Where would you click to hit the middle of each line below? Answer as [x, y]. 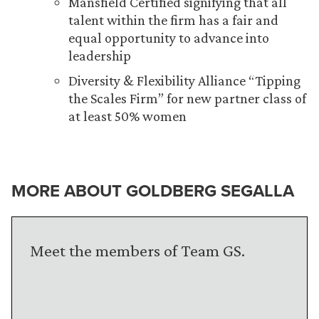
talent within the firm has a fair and [173, 20]
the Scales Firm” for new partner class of [187, 98]
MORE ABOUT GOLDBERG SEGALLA [153, 190]
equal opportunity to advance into [169, 38]
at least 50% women [127, 116]
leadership [100, 56]
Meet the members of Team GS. [137, 250]
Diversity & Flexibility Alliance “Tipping [184, 80]
